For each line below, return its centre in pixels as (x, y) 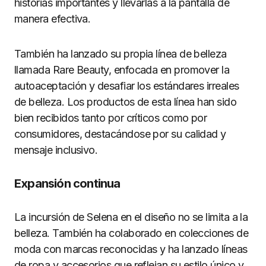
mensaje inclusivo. (56, 150)
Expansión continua (67, 183)
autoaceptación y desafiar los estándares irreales (127, 86)
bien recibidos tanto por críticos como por (111, 118)
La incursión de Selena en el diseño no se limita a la (131, 217)
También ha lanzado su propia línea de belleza (121, 54)
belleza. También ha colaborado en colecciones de (132, 233)
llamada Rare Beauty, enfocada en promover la (122, 70)
